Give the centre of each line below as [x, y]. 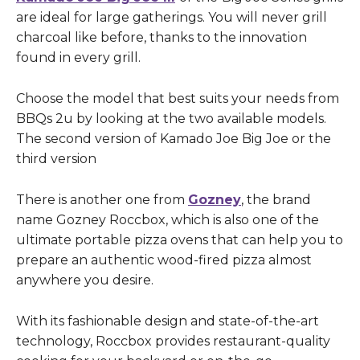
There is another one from [102, 200]
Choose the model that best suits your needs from [178, 99]
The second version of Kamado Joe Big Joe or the [174, 139]
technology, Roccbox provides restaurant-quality [173, 342]
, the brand [276, 200]
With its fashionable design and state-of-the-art [168, 321]
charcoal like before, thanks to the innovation [162, 38]
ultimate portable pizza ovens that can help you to [180, 240]
